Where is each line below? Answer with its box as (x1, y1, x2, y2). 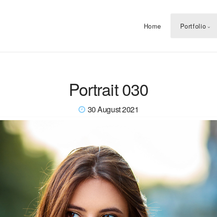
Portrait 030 (69, 77, 148, 101)
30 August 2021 (87, 103, 139, 115)
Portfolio (180, 21, 206, 31)
